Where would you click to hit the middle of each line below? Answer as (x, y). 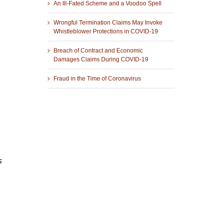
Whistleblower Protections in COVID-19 (106, 31)
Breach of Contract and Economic (98, 50)
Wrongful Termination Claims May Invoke (108, 22)
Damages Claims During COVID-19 (101, 59)
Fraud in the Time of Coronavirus (97, 78)
